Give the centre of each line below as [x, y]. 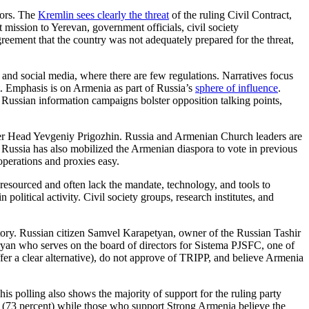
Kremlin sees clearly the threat [103, 14]
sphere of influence [237, 88]
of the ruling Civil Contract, [230, 14]
